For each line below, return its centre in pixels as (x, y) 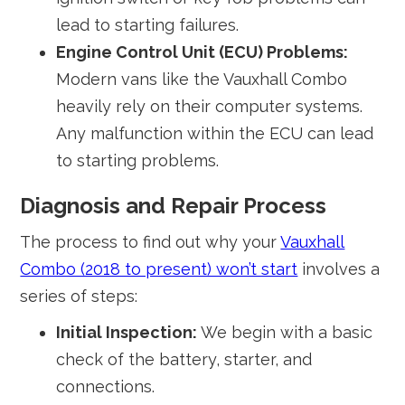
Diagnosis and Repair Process (174, 206)
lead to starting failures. (148, 25)
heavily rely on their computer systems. (210, 106)
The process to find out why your (151, 242)
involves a (339, 269)
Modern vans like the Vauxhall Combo (202, 79)
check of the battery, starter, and (184, 359)
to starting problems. (138, 160)
